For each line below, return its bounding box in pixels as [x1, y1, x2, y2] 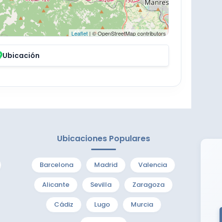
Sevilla [90, 179, 112, 189]
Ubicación [2, 50, 40, 60]
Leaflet [71, 29, 88, 37]
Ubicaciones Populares [56, 132, 150, 144]
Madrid [94, 160, 118, 169]
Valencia [138, 160, 167, 169]
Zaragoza [132, 179, 165, 189]
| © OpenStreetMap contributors [88, 29, 166, 37]
